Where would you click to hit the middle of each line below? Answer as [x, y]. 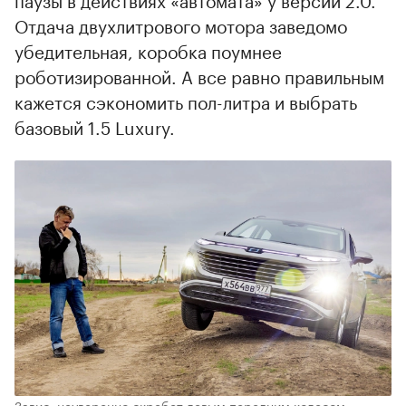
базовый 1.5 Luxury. [95, 126]
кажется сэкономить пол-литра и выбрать [186, 101]
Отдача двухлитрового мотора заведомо [181, 25]
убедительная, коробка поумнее [148, 50]
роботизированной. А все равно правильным [199, 76]
